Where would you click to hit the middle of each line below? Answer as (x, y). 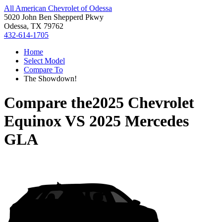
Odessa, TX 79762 (34, 26)
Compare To (43, 70)
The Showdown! (50, 79)
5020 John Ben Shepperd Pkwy (54, 17)
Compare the (48, 103)
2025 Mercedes (139, 121)
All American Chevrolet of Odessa (58, 8)
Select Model (44, 61)
